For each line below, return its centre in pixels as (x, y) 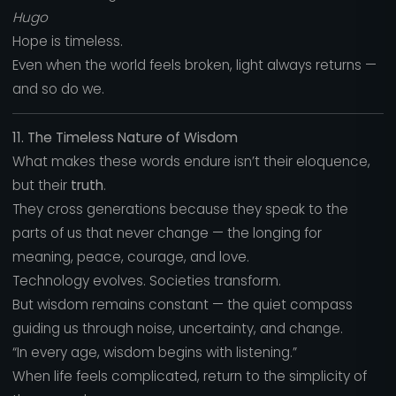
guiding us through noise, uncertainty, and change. (177, 329)
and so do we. (58, 89)
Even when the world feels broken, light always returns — (194, 65)
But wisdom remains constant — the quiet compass (182, 305)
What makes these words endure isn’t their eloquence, (191, 162)
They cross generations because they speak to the (180, 209)
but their (41, 186)
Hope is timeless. (67, 42)
